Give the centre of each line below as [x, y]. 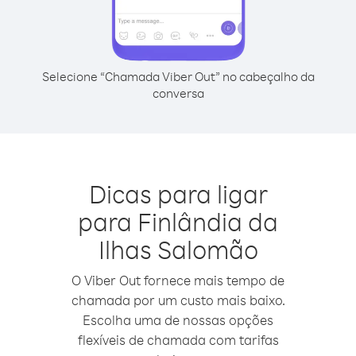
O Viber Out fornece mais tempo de [178, 280]
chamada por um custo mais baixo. [178, 300]
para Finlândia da [178, 221]
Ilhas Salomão [178, 249]
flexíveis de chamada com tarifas [178, 340]
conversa [178, 93]
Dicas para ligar [178, 193]
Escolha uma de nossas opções [178, 320]
